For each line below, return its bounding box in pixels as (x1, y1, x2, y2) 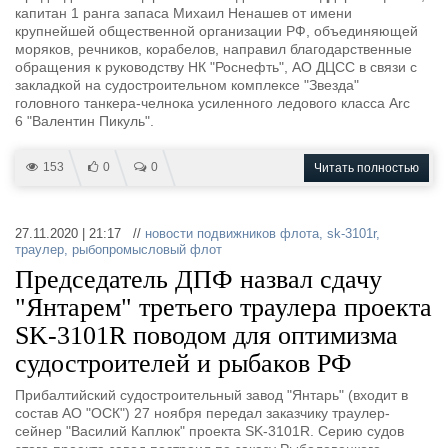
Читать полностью (314, 161, 419, 175)
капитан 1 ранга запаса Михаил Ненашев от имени (15, 5, 352, 21)
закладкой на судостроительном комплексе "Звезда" (15, 77, 359, 93)
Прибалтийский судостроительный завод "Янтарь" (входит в (15, 387, 408, 403)
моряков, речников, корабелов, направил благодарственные (15, 41, 412, 57)
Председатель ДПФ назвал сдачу (15, 265, 382, 294)
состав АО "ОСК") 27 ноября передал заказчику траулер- (15, 405, 390, 421)
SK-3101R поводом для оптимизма (15, 321, 398, 350)
